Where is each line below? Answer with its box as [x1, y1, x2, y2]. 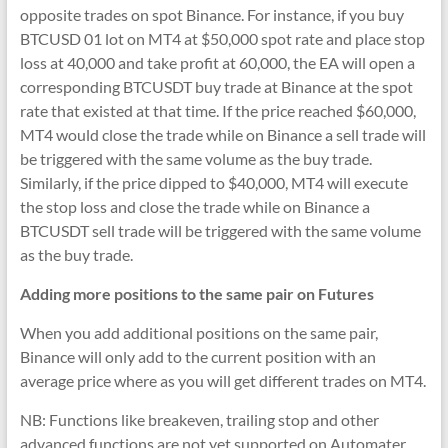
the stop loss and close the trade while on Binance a [19, 197, 370, 216]
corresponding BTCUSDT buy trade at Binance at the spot [19, 77, 413, 96]
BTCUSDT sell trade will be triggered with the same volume [19, 221, 421, 240]
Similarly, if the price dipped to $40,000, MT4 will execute [19, 173, 408, 192]
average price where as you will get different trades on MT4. [19, 371, 426, 390]
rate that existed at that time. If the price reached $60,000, [19, 101, 416, 120]
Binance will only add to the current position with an [19, 347, 376, 366]
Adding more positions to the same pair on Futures [19, 284, 374, 303]
